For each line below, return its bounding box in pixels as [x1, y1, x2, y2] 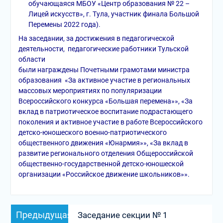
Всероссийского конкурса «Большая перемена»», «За [18, 97, 193, 105]
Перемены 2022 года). [28, 20, 101, 28]
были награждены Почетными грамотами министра [18, 66, 190, 74]
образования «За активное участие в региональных [18, 76, 190, 84]
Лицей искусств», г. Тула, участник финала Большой [28, 10, 199, 18]
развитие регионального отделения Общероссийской [18, 149, 193, 157]
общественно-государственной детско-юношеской [18, 160, 184, 168]
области [18, 55, 45, 63]
